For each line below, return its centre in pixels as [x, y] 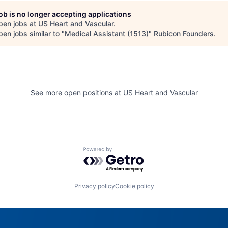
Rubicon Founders [184, 33]
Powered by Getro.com [128, 152]
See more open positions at [77, 92]
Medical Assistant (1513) [107, 33]
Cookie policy [134, 186]
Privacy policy [94, 186]
